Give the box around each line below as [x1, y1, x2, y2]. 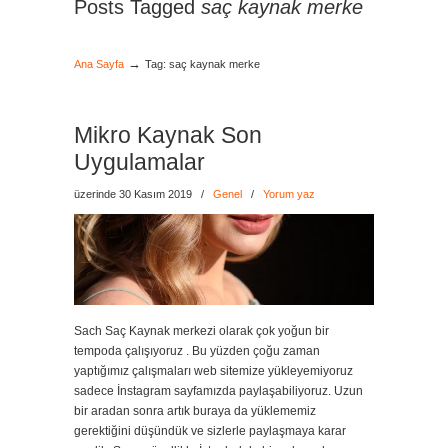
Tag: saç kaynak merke [145, 58, 260, 70]
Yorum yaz [263, 188, 315, 200]
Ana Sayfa [74, 58, 124, 70]
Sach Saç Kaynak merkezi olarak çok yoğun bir [74, 324, 329, 338]
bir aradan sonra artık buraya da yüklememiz [74, 404, 316, 418]
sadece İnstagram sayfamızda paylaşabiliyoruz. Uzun [74, 384, 363, 398]
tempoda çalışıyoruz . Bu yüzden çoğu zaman [74, 344, 320, 358]
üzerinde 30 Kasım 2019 [74, 188, 195, 200]
